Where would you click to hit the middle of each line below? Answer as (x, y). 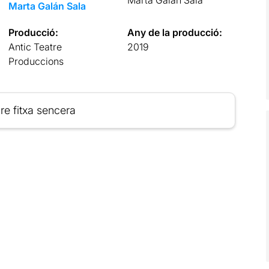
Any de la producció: (175, 32)
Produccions (36, 61)
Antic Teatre (35, 47)
